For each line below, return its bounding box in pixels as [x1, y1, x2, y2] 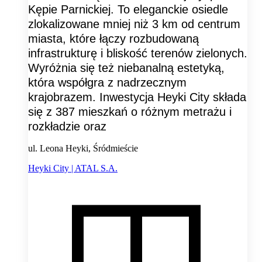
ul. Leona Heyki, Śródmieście [28, 143, 138, 154]
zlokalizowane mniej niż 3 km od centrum [28, 18, 240, 31]
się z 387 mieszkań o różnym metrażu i [28, 105, 232, 119]
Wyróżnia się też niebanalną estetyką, [28, 61, 225, 75]
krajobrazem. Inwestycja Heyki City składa [28, 91, 246, 104]
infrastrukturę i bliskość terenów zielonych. [28, 47, 247, 60]
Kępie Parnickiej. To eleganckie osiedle [28, 3, 228, 16]
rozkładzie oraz [28, 120, 106, 133]
